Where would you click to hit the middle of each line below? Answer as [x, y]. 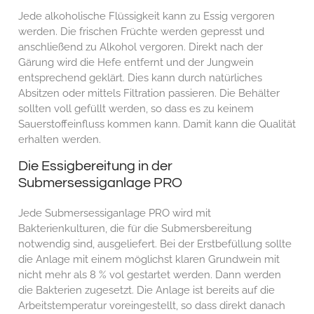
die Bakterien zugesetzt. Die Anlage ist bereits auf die [146, 290]
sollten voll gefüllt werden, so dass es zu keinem [136, 109]
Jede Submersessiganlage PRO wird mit [115, 213]
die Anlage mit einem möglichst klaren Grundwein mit [149, 259]
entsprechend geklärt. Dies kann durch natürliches [140, 78]
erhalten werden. [60, 139]
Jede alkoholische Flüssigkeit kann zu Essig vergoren [146, 16]
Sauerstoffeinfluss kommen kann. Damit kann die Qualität [157, 124]
